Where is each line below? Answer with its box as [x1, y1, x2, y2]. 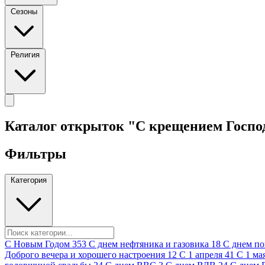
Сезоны [11, 7, 37, 16]
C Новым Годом [5, 238, 70, 249]
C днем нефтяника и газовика [89, 238, 209, 249]
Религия [11, 50, 40, 59]
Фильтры [5, 146, 66, 161]
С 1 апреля [179, 249, 222, 260]
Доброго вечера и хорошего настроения [5, 249, 165, 260]
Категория [11, 175, 47, 185]
